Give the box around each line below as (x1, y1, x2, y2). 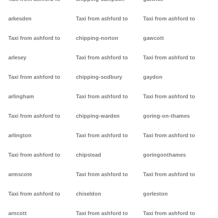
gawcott (143, 35, 164, 41)
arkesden (8, 16, 32, 22)
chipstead (75, 152, 101, 158)
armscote (8, 171, 32, 178)
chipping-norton (75, 35, 118, 41)
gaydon (143, 74, 163, 80)
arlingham (8, 93, 34, 100)
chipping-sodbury (75, 74, 122, 80)
